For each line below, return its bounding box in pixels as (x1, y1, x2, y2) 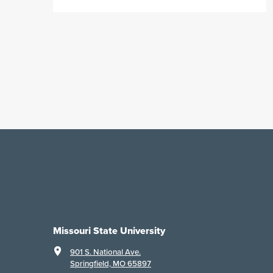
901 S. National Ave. (70, 246, 141, 258)
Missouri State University (53, 224, 165, 238)
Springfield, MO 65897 (70, 258, 151, 270)
